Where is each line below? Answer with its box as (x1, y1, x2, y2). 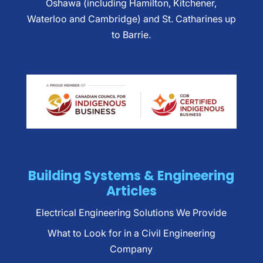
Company (110, 243, 153, 255)
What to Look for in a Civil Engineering (47, 227, 215, 239)
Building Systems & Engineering (28, 167, 235, 185)
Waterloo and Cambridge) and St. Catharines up (26, 13, 236, 25)
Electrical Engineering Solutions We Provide (36, 207, 227, 218)
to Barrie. (112, 29, 151, 41)
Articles (106, 182, 157, 200)
